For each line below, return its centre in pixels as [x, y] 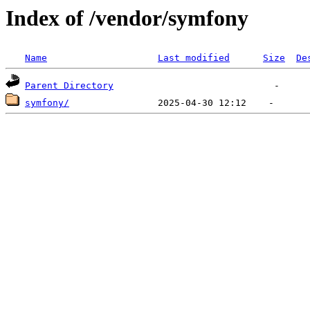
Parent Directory [69, 86]
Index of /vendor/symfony [127, 18]
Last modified [194, 58]
